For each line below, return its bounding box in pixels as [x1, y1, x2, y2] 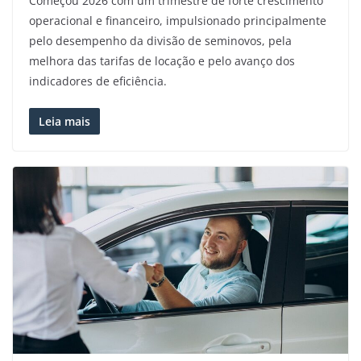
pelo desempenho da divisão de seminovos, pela [29, 33, 292, 49]
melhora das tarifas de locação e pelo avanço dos [29, 53, 295, 69]
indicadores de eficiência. [29, 73, 167, 89]
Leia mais [39, 114, 90, 130]
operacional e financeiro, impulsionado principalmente [29, 13, 326, 29]
